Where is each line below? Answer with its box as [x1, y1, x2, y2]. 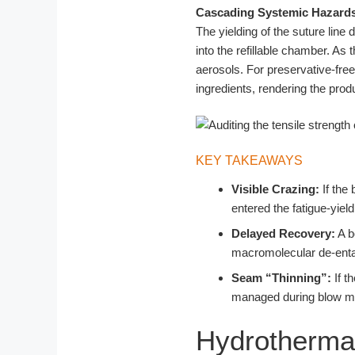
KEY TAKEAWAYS [196, 153, 303, 167]
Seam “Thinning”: [231, 270, 331, 284]
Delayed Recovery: [231, 226, 335, 240]
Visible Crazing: [231, 181, 319, 196]
